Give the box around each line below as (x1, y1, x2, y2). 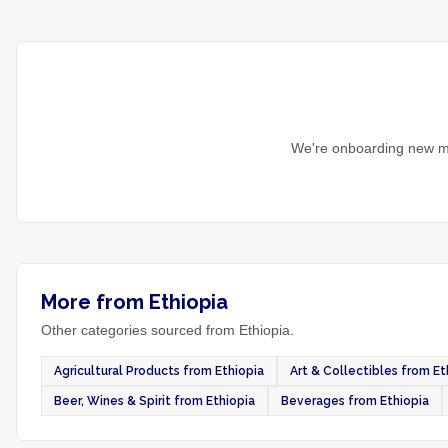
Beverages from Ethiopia (281, 394, 429, 408)
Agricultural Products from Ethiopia (54, 364, 264, 378)
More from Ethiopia (41, 290, 228, 314)
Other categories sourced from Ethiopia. (41, 322, 294, 338)
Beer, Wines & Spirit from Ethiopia (54, 394, 255, 408)
